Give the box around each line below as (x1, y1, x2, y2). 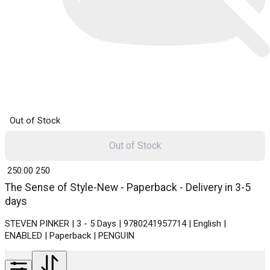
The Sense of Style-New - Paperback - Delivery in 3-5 (5, 181, 251, 193)
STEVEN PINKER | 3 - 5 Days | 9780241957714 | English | (5, 218, 226, 229)
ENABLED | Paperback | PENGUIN (5, 230, 134, 241)
